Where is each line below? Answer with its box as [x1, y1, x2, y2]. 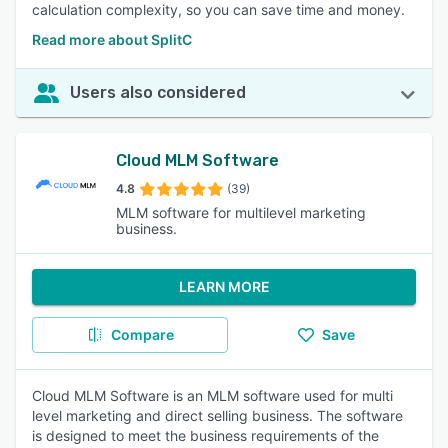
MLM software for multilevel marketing [116, 204, 367, 221]
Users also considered [70, 83, 246, 102]
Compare [110, 326, 174, 343]
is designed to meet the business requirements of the [32, 427, 379, 444]
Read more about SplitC [32, 31, 192, 48]
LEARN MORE [178, 278, 270, 295]
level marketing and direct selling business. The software [32, 407, 403, 424]
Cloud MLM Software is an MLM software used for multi [32, 387, 393, 404]
